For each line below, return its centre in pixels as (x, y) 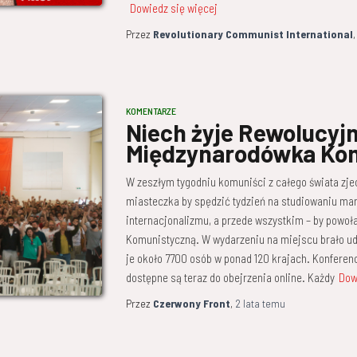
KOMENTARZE (151, 110)
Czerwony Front (191, 303)
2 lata (247, 303)
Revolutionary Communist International (253, 33)
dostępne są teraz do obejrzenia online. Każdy (230, 277)
